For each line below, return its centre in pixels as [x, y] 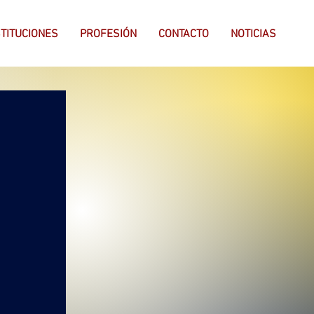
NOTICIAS [253, 34]
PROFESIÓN [108, 34]
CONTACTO [184, 34]
